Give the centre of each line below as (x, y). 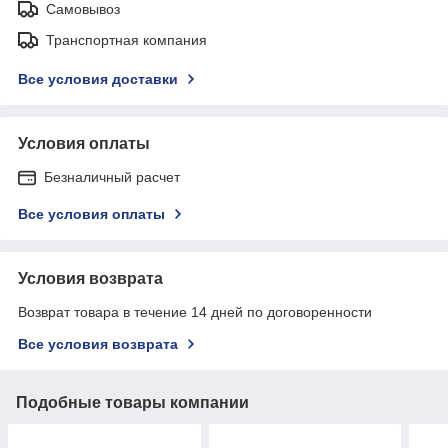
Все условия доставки (98, 78)
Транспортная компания (126, 39)
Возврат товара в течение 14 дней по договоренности (195, 311)
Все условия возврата (98, 343)
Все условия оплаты (91, 213)
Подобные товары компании (132, 402)
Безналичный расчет (112, 176)
